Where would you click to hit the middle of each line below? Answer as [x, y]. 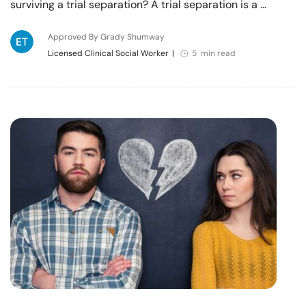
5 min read [213, 53]
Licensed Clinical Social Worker [108, 53]
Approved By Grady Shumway [106, 37]
